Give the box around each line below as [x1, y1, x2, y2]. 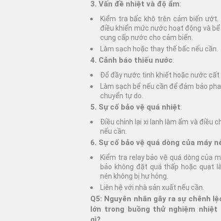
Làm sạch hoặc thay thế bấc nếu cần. [100, 44, 218, 53]
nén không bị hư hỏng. [100, 172, 168, 181]
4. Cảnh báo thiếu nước [90, 56, 173, 65]
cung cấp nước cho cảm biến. [100, 34, 193, 42]
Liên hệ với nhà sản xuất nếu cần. [100, 183, 204, 191]
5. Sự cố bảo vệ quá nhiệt [90, 102, 181, 111]
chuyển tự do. [100, 91, 143, 100]
